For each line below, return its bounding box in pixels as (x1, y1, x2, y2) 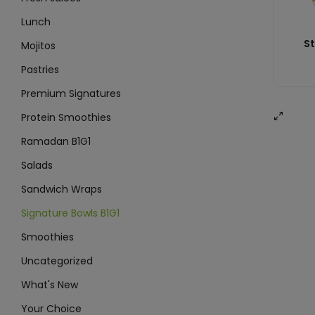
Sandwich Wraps (21, 181, 102, 196)
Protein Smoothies (21, 110, 111, 124)
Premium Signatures (21, 86, 121, 101)
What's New (21, 277, 78, 292)
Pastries (21, 62, 59, 77)
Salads (21, 157, 53, 172)
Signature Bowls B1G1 (21, 205, 120, 220)
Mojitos (21, 38, 56, 53)
